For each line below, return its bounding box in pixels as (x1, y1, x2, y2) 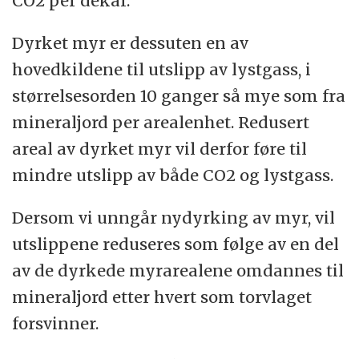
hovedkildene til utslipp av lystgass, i (12, 59, 312, 80)
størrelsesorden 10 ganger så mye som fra (12, 86, 346, 107)
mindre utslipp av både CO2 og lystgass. (12, 165, 334, 186)
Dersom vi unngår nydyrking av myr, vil (12, 208, 336, 228)
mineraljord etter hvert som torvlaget (12, 287, 313, 308)
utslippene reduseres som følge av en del (12, 234, 340, 255)
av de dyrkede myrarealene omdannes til (12, 260, 345, 281)
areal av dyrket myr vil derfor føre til (12, 139, 308, 159)
